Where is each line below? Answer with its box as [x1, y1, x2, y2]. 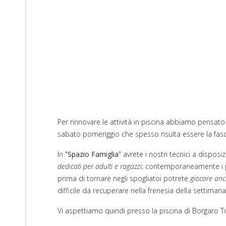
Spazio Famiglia [68, 149, 119, 159]
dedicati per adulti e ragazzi [58, 161, 142, 172]
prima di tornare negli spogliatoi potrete [58, 174, 190, 184]
